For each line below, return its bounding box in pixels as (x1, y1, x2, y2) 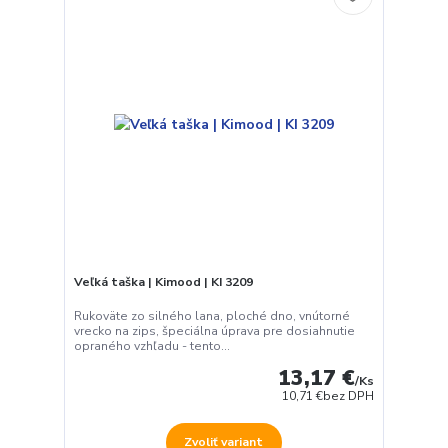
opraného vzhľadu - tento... (73, 337, 230, 354)
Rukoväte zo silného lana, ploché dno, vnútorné (73, 307, 350, 324)
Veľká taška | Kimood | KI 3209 (73, 274, 253, 291)
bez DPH (323, 387, 375, 404)
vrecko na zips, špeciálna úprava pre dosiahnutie (73, 322, 355, 339)
